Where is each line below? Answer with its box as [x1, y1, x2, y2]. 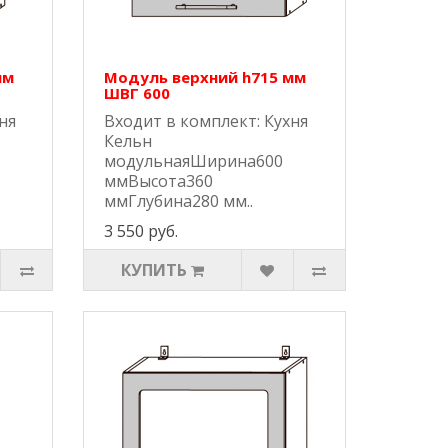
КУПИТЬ [121, 259, 188, 282]
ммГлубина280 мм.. [104, 190, 254, 213]
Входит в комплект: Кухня [104, 110, 309, 133]
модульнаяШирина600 [104, 150, 284, 173]
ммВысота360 [104, 170, 214, 193]
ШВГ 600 [104, 83, 171, 104]
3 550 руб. [104, 220, 179, 243]
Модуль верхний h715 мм [104, 67, 307, 88]
